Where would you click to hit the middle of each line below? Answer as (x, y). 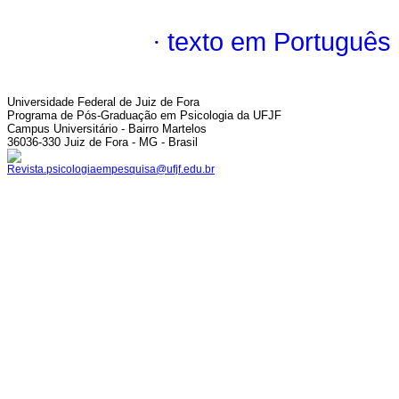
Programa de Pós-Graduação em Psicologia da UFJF (144, 115)
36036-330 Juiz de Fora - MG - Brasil (102, 142)
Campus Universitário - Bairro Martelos (107, 129)
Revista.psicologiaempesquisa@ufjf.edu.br (111, 169)
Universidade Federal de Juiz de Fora (103, 102)
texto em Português (279, 42)
